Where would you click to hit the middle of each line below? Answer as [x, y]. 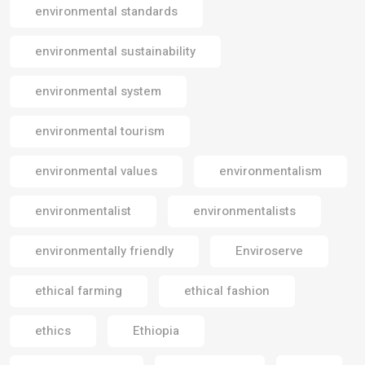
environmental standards [106, 11]
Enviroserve [269, 251]
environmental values [96, 171]
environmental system [98, 91]
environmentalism [270, 171]
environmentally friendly [104, 251]
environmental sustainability [115, 51]
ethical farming [79, 290]
